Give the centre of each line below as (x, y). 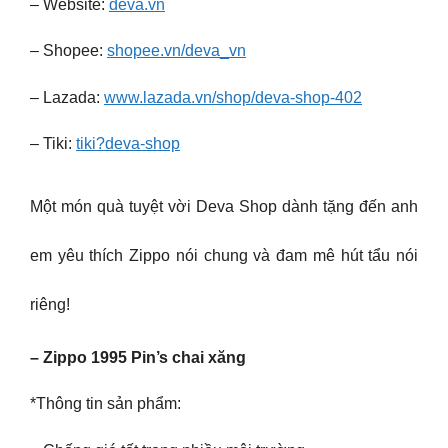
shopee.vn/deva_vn (176, 51)
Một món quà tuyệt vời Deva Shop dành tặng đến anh (224, 206)
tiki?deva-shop (128, 144)
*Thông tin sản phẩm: (105, 404)
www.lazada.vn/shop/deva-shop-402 (233, 97)
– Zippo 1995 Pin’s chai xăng (138, 357)
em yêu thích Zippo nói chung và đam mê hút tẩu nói (224, 255)
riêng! (50, 304)
